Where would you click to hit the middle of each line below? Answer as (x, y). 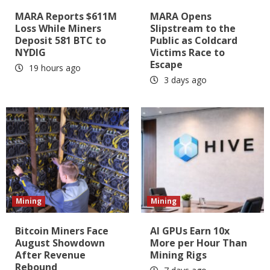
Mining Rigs (178, 255)
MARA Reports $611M (66, 17)
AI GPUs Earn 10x (190, 231)
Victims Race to (187, 53)
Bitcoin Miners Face (62, 231)
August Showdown (60, 243)
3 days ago (184, 80)
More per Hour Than (199, 243)
